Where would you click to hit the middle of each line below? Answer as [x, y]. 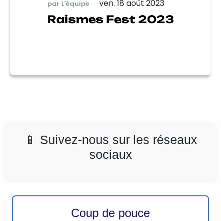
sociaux [110, 154]
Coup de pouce [110, 213]
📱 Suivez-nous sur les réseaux [110, 140]
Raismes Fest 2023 [110, 19]
